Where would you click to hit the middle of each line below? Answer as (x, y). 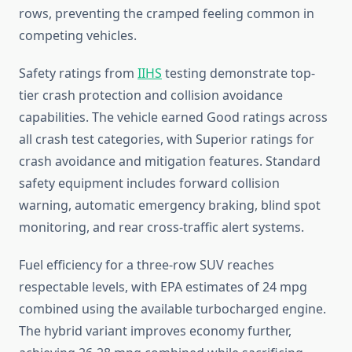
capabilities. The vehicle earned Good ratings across (173, 117)
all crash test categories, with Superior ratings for (167, 139)
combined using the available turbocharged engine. (172, 309)
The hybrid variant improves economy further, (155, 331)
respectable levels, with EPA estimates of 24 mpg (163, 287)
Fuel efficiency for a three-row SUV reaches (147, 265)
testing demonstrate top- (238, 73)
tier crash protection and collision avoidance (151, 95)
